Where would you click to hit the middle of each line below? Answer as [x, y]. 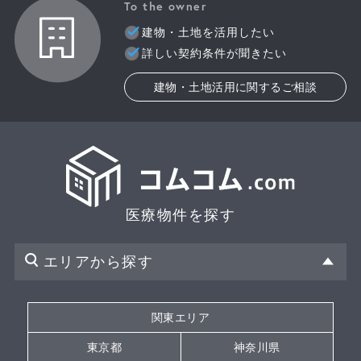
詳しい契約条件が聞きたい [214, 53]
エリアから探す [98, 262]
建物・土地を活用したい [208, 32]
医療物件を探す [180, 216]
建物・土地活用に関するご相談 [235, 87]
